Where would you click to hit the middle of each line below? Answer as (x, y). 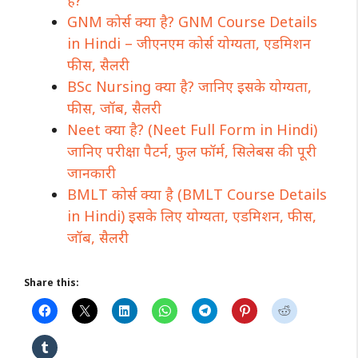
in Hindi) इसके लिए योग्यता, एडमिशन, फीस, (192, 215)
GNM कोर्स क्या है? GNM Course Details (192, 21)
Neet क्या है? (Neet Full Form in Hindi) (192, 129)
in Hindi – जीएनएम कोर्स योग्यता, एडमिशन (189, 43)
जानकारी (91, 172)
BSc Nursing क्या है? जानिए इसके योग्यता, (189, 86)
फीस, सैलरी (98, 64)
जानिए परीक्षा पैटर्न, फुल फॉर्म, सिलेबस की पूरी (192, 151)
